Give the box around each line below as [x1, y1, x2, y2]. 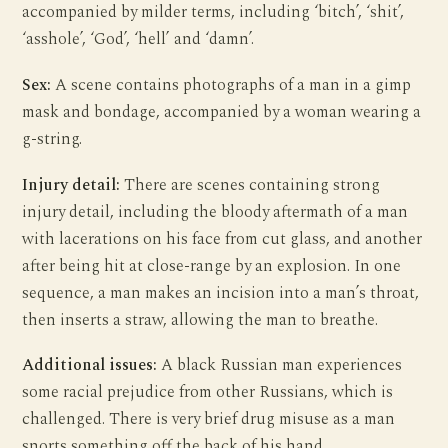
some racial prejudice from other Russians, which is [22, 380, 394, 406]
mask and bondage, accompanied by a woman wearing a [22, 99, 422, 125]
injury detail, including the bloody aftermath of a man [22, 199, 409, 225]
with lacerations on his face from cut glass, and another [22, 226, 423, 252]
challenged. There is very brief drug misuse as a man [22, 407, 396, 433]
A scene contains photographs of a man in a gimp [51, 72, 412, 98]
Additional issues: [22, 353, 158, 379]
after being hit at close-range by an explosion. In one [22, 253, 402, 279]
